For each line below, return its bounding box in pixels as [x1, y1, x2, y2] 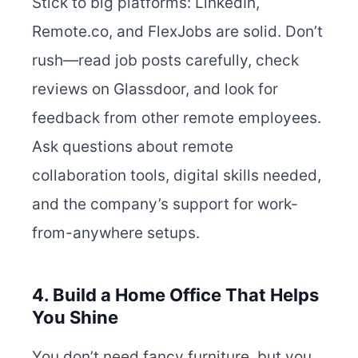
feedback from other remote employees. [32, 109, 321, 128]
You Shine [32, 307, 118, 328]
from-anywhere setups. [32, 224, 200, 243]
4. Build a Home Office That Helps [32, 284, 319, 306]
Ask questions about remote [32, 137, 233, 157]
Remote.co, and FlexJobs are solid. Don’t [32, 22, 323, 42]
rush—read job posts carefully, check [32, 51, 299, 70]
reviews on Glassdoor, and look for [32, 80, 278, 99]
